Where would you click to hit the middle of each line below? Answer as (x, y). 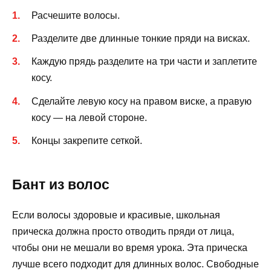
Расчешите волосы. (76, 15)
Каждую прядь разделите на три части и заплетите (144, 62)
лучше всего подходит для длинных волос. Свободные (135, 264)
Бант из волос (61, 184)
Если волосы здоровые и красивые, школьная (116, 215)
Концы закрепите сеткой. (87, 140)
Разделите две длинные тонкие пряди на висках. (141, 39)
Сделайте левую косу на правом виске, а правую (142, 101)
